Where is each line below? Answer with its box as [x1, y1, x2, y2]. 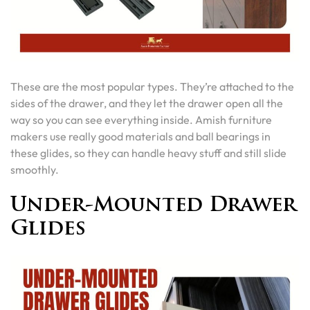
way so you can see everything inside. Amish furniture [10, 113, 272, 127]
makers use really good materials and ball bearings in [10, 129, 271, 143]
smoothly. [10, 163, 59, 176]
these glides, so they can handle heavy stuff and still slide [10, 146, 286, 160]
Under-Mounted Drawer [10, 196, 296, 216]
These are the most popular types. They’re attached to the [10, 80, 294, 93]
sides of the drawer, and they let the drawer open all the [10, 96, 283, 110]
